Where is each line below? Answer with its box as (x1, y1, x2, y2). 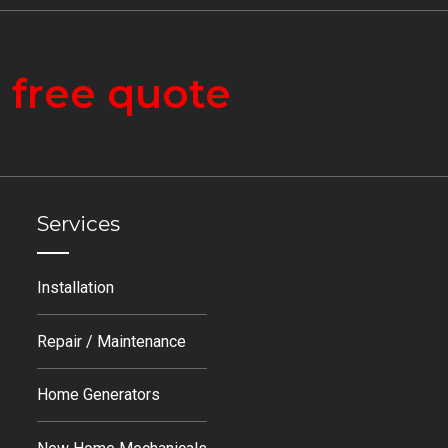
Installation (37, 278, 115, 298)
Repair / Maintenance (37, 331, 187, 351)
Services (37, 210, 121, 236)
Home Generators (37, 385, 161, 405)
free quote (12, 68, 231, 118)
